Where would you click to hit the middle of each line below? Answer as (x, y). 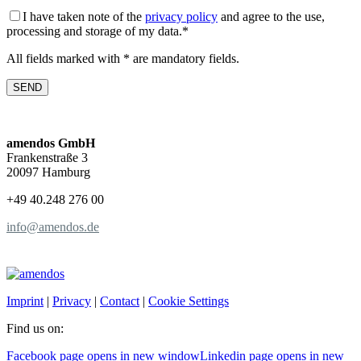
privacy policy (181, 17)
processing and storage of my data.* (98, 31)
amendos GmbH (51, 143)
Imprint (25, 301)
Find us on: (35, 329)
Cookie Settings (189, 301)
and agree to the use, (271, 17)
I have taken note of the (84, 17)
